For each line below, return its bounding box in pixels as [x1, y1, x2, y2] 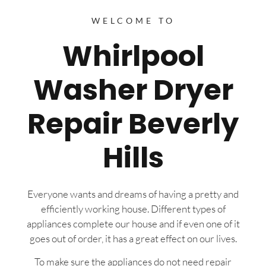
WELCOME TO [91, 15, 175, 26]
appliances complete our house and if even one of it [26, 217, 240, 230]
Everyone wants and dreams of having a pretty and [27, 187, 239, 200]
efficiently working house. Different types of [40, 202, 226, 215]
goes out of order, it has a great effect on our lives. [29, 232, 237, 245]
